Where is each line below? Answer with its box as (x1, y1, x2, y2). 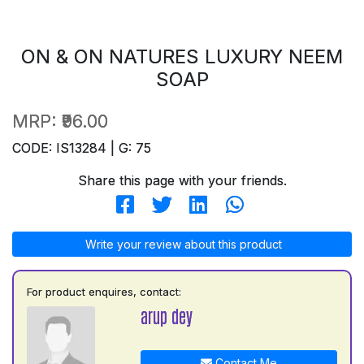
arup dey (140, 304, 193, 327)
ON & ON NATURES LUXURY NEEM (21, 44, 343, 68)
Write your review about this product (82, 236, 282, 251)
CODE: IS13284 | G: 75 (12, 139, 151, 156)
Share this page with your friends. (77, 171, 287, 188)
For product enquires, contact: (27, 284, 181, 298)
